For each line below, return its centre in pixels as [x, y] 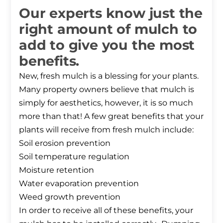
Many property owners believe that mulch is [107, 89]
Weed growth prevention [70, 197]
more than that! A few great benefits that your [111, 116]
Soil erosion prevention [65, 143]
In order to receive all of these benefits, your [106, 210]
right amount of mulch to [108, 29]
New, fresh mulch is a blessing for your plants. [109, 76]
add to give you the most [107, 45]
